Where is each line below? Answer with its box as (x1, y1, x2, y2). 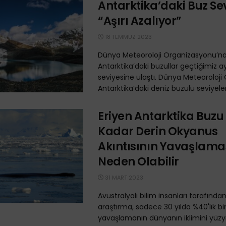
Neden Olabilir (98, 154, 179, 169)
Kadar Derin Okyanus (98, 124, 218, 139)
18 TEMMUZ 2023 (103, 33, 152, 41)
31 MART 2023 (103, 174, 143, 182)
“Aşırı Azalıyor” (98, 13, 182, 29)
